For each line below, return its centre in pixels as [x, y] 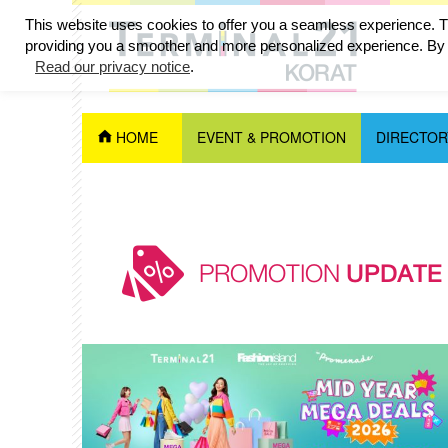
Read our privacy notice [112, 66]
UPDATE [394, 273]
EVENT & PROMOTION [271, 137]
